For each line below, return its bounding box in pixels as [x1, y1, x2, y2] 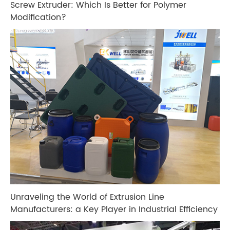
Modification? [10, 10, 66, 24]
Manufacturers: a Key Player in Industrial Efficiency [10, 202, 218, 216]
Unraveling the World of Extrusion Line [10, 190, 164, 204]
